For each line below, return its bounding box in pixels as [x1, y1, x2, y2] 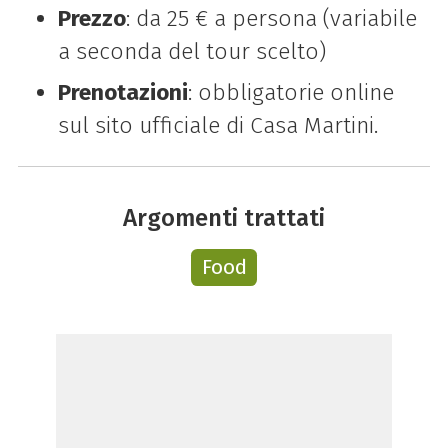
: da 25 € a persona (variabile [125, 4, 417, 32]
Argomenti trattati [123, 203, 325, 233]
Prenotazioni [57, 78, 188, 106]
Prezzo [57, 4, 126, 32]
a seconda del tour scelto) [57, 37, 326, 65]
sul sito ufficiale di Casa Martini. [57, 111, 378, 139]
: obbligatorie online [187, 78, 394, 106]
